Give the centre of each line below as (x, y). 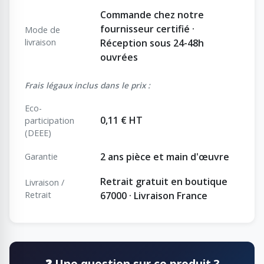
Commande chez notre (152, 14)
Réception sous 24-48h (152, 43)
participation (49, 120)
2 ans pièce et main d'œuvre (165, 156)
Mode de (42, 29)
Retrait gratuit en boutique (164, 181)
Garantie (41, 156)
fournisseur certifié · (147, 29)
